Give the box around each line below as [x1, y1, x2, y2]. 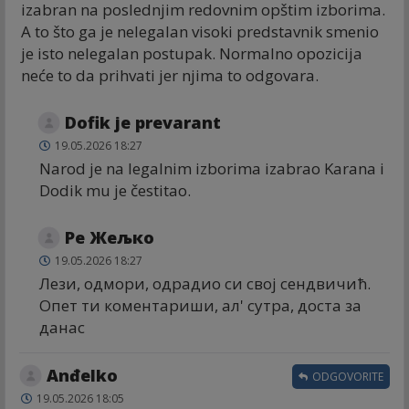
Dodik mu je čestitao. [39, 179, 191, 201]
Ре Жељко [65, 225, 154, 248]
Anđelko [47, 363, 118, 386]
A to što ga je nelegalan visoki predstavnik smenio [21, 20, 379, 42]
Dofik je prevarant [65, 110, 221, 133]
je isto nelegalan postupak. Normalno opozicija [21, 42, 362, 64]
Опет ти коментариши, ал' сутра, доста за [39, 294, 362, 316]
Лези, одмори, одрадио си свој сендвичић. [39, 272, 371, 294]
